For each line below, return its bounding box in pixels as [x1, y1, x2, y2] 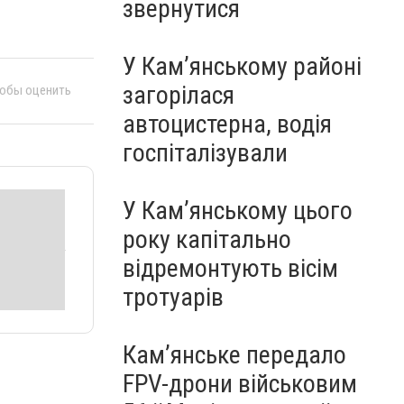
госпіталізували [123, 138, 288, 168]
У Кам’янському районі [123, 51, 362, 81]
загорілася [123, 80, 234, 110]
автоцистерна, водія [123, 109, 332, 139]
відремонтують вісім [123, 253, 338, 283]
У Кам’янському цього [123, 196, 353, 225]
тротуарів [123, 282, 224, 312]
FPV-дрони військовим [123, 369, 357, 399]
